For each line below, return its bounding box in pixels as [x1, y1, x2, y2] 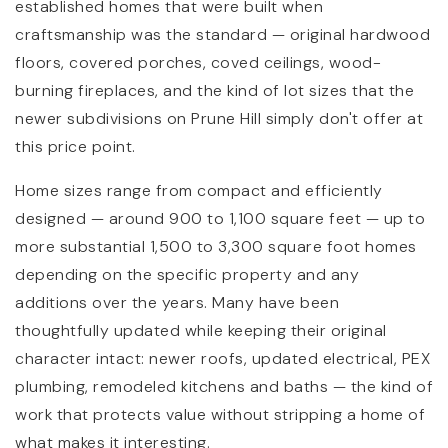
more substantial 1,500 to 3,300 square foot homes [15, 235, 417, 257]
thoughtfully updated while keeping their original [15, 319, 387, 341]
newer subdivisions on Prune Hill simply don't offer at [15, 107, 423, 129]
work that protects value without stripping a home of [15, 403, 425, 425]
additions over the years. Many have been [15, 291, 339, 313]
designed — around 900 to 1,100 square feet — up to [15, 207, 425, 229]
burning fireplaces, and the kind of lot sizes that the [15, 79, 414, 101]
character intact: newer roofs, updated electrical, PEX [15, 347, 430, 369]
